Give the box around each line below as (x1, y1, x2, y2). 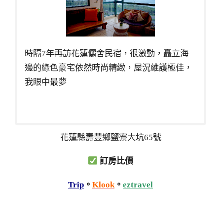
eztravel (123, 180, 153, 189)
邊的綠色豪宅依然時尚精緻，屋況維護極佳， (25, 63, 192, 73)
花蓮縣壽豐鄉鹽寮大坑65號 (60, 133, 161, 143)
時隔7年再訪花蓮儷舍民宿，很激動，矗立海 (25, 49, 188, 59)
